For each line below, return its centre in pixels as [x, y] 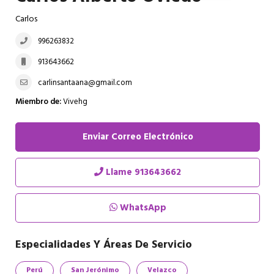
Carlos [26, 19]
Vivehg [74, 102]
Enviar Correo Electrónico [138, 137]
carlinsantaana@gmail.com [85, 83]
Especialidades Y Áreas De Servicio [104, 245]
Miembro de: [38, 102]
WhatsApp [142, 208]
